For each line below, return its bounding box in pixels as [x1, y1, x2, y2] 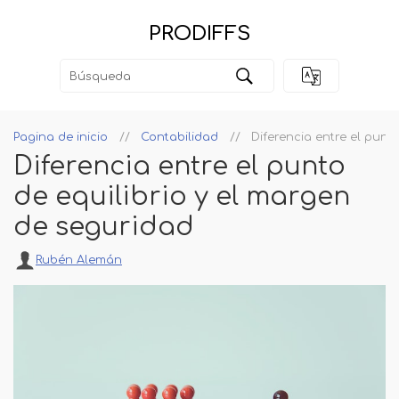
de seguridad [13, 213, 194, 242]
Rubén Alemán [36, 254, 122, 267]
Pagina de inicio [13, 131, 108, 144]
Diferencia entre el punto [13, 152, 346, 182]
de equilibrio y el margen [13, 183, 350, 212]
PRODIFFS [149, 22, 250, 45]
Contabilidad [141, 131, 218, 144]
